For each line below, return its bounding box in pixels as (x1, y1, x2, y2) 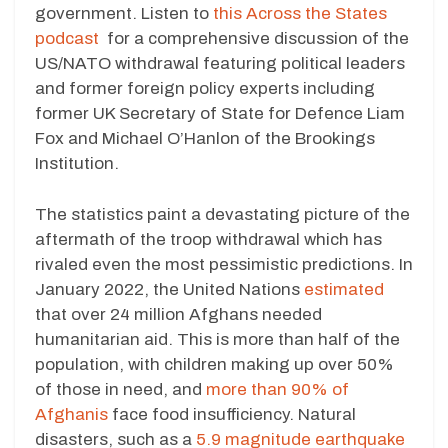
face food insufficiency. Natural (108, 404, 356, 424)
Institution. (35, 154, 119, 174)
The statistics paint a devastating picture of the (35, 204, 410, 224)
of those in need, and (35, 379, 206, 399)
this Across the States (213, 4, 387, 24)
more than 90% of (206, 379, 349, 399)
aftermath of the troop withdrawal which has (35, 229, 382, 249)
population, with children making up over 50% (35, 354, 394, 374)
